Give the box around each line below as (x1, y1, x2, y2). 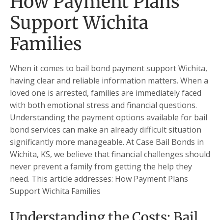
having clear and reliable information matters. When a (10, 75, 208, 86)
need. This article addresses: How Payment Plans (10, 173, 188, 184)
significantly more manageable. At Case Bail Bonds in (10, 136, 204, 147)
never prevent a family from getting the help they (10, 161, 192, 172)
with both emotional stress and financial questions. (10, 99, 197, 110)
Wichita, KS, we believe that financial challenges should (10, 148, 210, 160)
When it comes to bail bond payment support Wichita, (10, 62, 207, 74)
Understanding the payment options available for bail (10, 111, 207, 123)
